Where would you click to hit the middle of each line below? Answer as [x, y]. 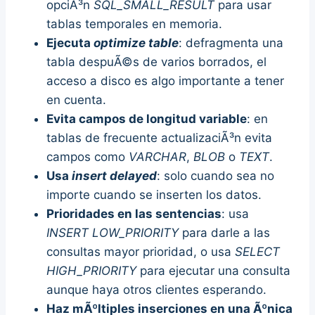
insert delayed [114, 175]
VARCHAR [157, 156]
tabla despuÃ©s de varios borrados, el [156, 62]
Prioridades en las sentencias [134, 213]
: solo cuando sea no [216, 175]
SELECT [257, 251]
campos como [88, 156]
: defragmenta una [231, 43]
